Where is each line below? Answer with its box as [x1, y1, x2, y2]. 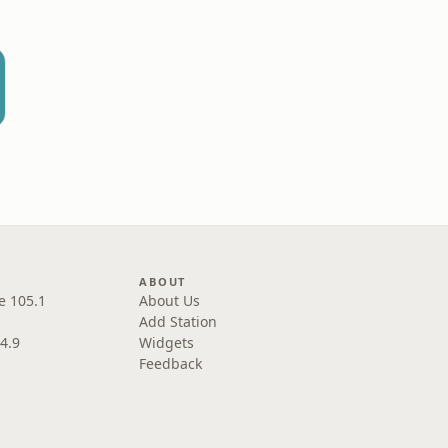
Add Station [139, 312, 218, 331]
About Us [139, 291, 201, 310]
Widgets [139, 333, 195, 352]
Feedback [139, 354, 203, 373]
